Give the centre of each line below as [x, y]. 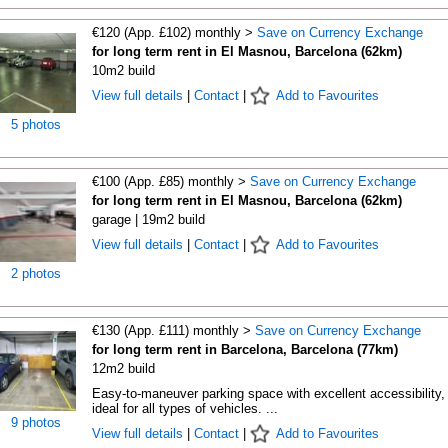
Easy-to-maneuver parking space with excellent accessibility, [268, 393]
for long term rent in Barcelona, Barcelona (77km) [244, 349]
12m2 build [123, 368]
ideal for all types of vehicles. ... [184, 408]
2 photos [35, 273]
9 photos [35, 422]
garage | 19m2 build [148, 219]
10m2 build [123, 70]
